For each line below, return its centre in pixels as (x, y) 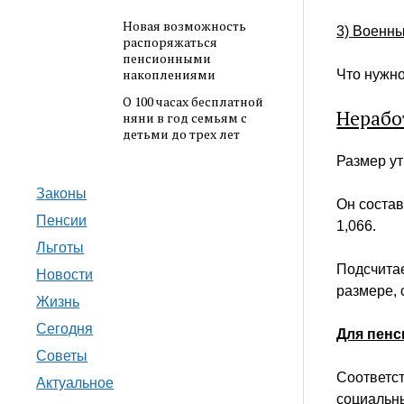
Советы (62, 355)
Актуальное (75, 382)
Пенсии (62, 220)
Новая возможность (184, 26)
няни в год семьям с (184, 118)
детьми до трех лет (181, 134)
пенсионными (166, 59)
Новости (65, 274)
